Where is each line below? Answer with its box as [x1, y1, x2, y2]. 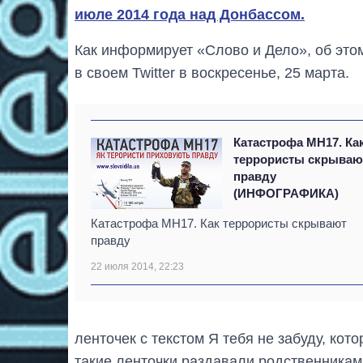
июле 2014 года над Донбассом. [75, 6, 305, 23]
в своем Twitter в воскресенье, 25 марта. [75, 65, 349, 82]
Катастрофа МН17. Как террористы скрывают [91, 216, 347, 231]
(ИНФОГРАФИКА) [233, 186, 340, 201]
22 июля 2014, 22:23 [91, 261, 184, 273]
